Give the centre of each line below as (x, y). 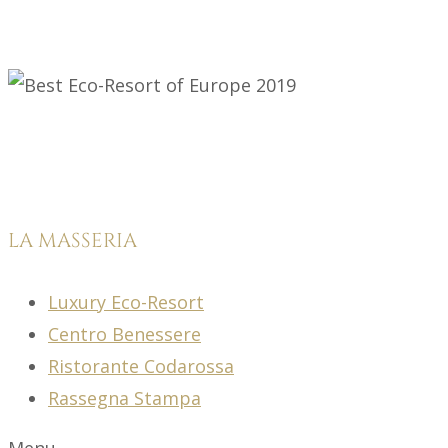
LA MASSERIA (72, 241)
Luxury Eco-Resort (126, 301)
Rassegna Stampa (124, 397)
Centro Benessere (124, 333)
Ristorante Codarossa (141, 365)
